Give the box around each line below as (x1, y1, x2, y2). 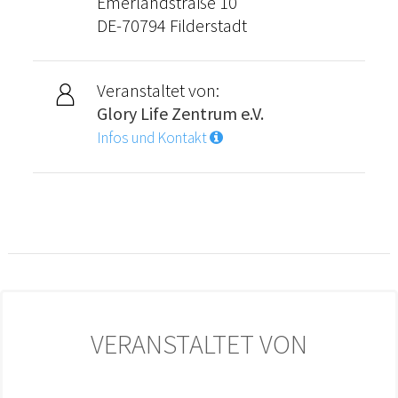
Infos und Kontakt (96, 127, 210, 147)
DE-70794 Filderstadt (96, 13, 247, 36)
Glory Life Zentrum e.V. (96, 101, 264, 124)
